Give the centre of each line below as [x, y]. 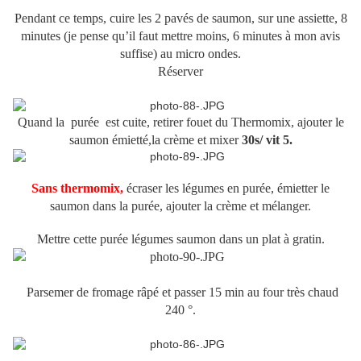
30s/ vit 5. [267, 140]
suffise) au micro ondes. [180, 54]
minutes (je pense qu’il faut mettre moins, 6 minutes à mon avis [180, 36]
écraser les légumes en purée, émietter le [226, 189]
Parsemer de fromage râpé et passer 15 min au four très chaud [180, 293]
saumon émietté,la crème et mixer [155, 140]
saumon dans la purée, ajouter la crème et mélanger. [180, 206]
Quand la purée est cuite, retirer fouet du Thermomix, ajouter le [180, 122]
